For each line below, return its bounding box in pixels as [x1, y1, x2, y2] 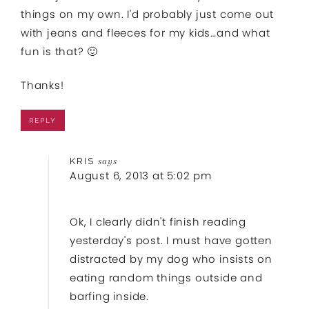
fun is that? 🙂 [21, 43, 99, 59]
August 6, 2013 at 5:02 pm [70, 168, 212, 183]
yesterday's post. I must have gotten [70, 232, 272, 248]
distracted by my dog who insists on [70, 251, 272, 266]
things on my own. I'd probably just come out [21, 6, 275, 21]
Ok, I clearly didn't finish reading [70, 214, 247, 229]
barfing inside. [70, 288, 150, 303]
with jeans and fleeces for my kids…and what [21, 25, 270, 40]
